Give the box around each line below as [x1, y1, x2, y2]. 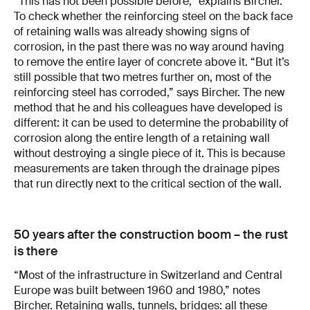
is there [14, 242, 58, 259]
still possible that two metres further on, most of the [14, 69, 271, 84]
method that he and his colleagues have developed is [14, 100, 282, 115]
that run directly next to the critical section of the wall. [14, 176, 282, 191]
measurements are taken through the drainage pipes [14, 161, 280, 176]
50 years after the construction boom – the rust [14, 226, 288, 243]
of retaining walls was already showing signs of [14, 24, 250, 39]
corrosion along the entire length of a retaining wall [14, 130, 270, 145]
